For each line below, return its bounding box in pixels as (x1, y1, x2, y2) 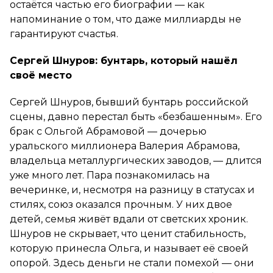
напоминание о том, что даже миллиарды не (10, 13, 241, 25)
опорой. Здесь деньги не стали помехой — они (10, 257, 254, 269)
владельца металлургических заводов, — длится (10, 154, 262, 166)
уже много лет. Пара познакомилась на (10, 169, 210, 181)
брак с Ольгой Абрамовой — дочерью (10, 125, 207, 137)
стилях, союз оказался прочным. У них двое (10, 198, 232, 210)
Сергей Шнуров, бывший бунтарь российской (10, 96, 249, 108)
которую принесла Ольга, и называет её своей (10, 242, 249, 254)
